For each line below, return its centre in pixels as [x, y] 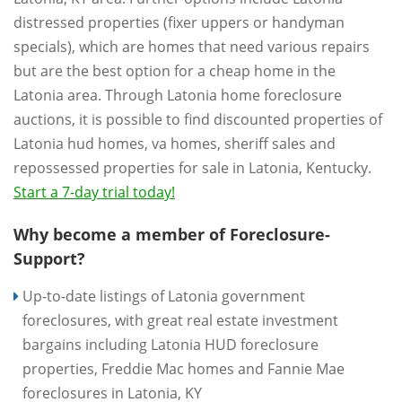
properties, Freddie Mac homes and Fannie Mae [184, 369]
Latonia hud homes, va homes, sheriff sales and [175, 144]
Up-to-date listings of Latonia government [164, 296]
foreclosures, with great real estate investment [180, 320]
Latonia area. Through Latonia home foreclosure [178, 95]
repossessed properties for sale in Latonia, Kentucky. [192, 168]
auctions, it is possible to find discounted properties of [198, 119]
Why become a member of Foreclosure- [172, 234]
